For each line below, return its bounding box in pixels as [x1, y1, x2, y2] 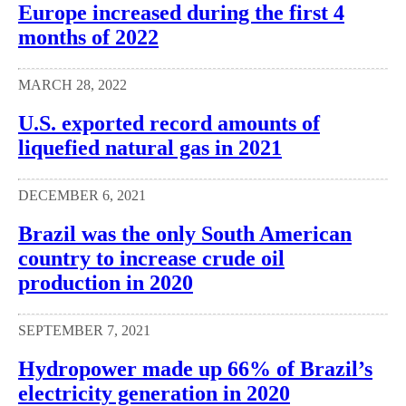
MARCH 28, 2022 [18, 77, 127, 93]
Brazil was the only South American [18, 222, 352, 246]
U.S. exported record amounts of [18, 111, 320, 136]
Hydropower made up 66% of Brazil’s [18, 356, 372, 381]
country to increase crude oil [18, 246, 285, 271]
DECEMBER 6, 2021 [18, 188, 146, 204]
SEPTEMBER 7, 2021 [18, 322, 150, 338]
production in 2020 [18, 271, 193, 295]
